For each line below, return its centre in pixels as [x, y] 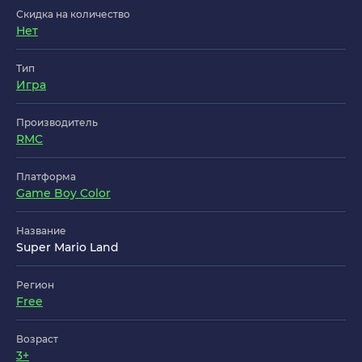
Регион [35, 285]
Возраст [37, 339]
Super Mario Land [67, 248]
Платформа [46, 177]
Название [41, 231]
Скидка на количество [73, 15]
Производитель [57, 123]
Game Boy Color [63, 194]
